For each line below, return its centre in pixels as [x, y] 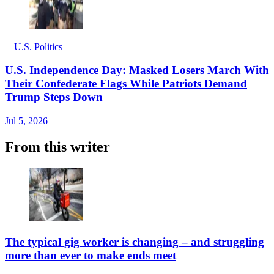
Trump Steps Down [54, 97]
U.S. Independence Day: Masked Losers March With [137, 70]
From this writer [57, 146]
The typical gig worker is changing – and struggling [135, 242]
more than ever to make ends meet [91, 255]
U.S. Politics [38, 46]
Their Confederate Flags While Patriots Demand [126, 84]
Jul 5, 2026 [26, 121]
